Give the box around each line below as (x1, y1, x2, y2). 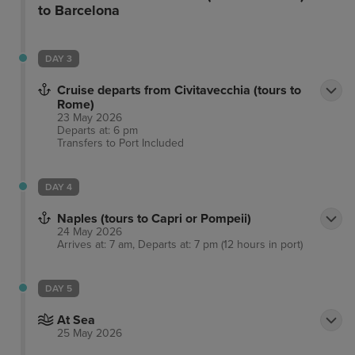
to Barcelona (37, 2, 120, 20)
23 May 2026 (57, 111, 122, 125)
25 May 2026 (57, 326, 122, 341)
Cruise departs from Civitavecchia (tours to (57, 82, 301, 99)
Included (142, 136, 184, 151)
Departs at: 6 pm (57, 124, 138, 138)
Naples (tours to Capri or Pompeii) (57, 211, 251, 227)
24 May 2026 (57, 225, 122, 239)
